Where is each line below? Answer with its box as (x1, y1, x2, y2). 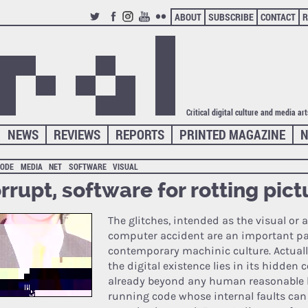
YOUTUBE (138, 21, 176, 34)
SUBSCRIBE (208, 10, 254, 23)
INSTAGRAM (122, 21, 169, 34)
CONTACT (260, 10, 296, 23)
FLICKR (155, 21, 184, 34)
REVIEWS (54, 125, 101, 143)
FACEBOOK (105, 21, 148, 34)
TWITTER (89, 21, 124, 34)
